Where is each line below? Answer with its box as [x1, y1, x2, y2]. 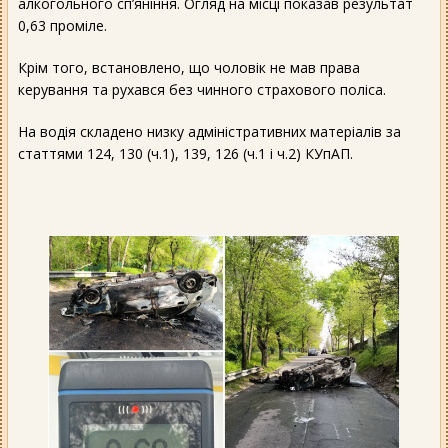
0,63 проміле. [18, 15, 107, 35]
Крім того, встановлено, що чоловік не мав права [18, 57, 360, 77]
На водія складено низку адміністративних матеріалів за [18, 121, 401, 141]
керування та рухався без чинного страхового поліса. [18, 79, 386, 99]
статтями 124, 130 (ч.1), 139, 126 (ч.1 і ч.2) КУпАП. [18, 143, 353, 163]
